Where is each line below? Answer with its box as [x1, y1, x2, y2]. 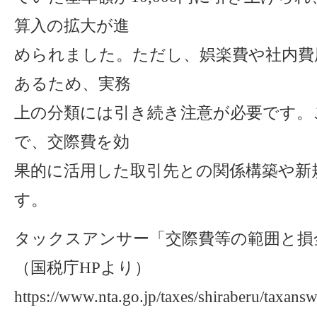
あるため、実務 [14, 74, 131, 93]
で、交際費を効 [14, 132, 129, 151]
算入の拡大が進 [14, 16, 129, 35]
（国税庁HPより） [14, 258, 151, 277]
